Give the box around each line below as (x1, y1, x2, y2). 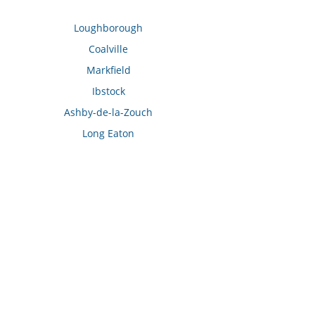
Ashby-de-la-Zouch (64, 105, 153, 120)
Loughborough (74, 21, 143, 35)
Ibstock (91, 84, 125, 98)
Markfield (86, 63, 131, 77)
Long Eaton (82, 127, 135, 141)
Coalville (89, 42, 129, 56)
